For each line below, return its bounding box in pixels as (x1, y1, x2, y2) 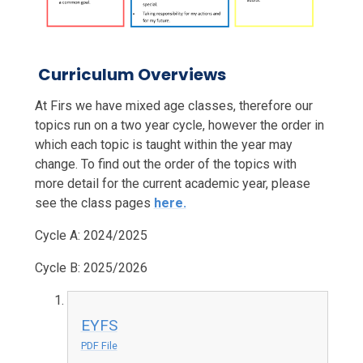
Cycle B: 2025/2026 (34, 259, 147, 275)
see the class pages (34, 194, 154, 211)
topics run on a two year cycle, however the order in (34, 117, 324, 133)
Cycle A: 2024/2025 (34, 227, 147, 243)
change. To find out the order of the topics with (34, 156, 297, 172)
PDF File (80, 339, 117, 352)
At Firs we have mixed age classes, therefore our (34, 97, 313, 113)
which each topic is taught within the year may (34, 136, 293, 152)
